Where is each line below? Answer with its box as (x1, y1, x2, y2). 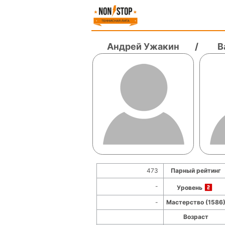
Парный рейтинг (171, 167, 221, 174)
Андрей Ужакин (107, 41, 179, 52)
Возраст (183, 213, 208, 220)
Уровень (176, 184, 204, 191)
